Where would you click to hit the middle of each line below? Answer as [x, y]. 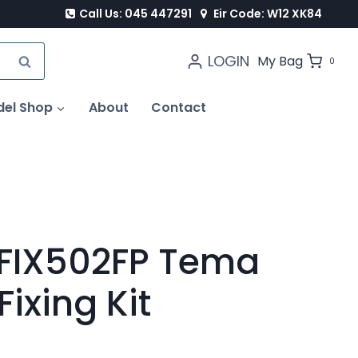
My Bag [280, 62]
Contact [179, 107]
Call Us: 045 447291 [136, 13]
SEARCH [42, 62]
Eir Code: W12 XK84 [267, 13]
